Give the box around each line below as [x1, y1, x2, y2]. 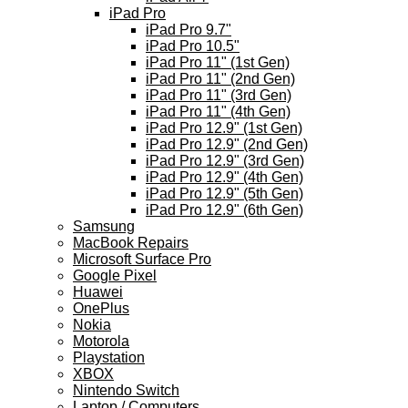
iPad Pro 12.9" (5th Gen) [146, 186, 303, 201]
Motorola [73, 333, 129, 349]
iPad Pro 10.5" [146, 38, 240, 54]
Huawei [73, 284, 123, 300]
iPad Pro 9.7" [146, 22, 231, 37]
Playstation [73, 350, 145, 365]
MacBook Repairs [73, 235, 189, 250]
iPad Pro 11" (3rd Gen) [146, 87, 291, 103]
